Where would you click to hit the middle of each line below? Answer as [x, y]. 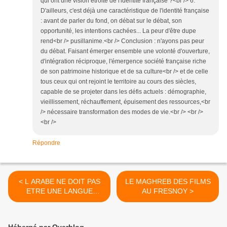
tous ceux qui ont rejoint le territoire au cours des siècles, [118, 82]
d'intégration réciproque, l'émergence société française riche [123, 61]
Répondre [46, 143]
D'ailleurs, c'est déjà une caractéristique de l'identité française [125, 11]
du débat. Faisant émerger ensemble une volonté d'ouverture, [125, 51]
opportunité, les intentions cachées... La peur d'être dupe [118, 31]
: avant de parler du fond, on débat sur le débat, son [111, 21]
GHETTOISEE [59, 201]
